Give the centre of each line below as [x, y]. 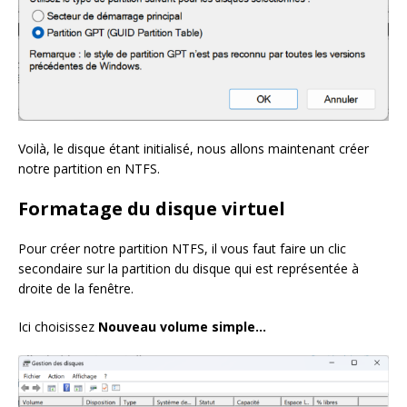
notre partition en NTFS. [89, 169]
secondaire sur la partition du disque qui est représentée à [189, 269]
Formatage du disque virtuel [152, 209]
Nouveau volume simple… [182, 327]
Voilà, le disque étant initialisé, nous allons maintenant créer [194, 149]
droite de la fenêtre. [76, 289]
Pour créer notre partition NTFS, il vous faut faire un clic [182, 249]
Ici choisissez [58, 327]
